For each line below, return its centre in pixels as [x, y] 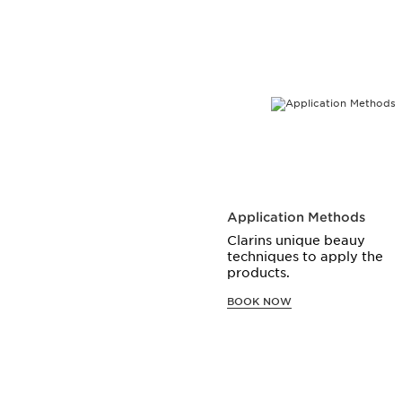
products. [259, 272]
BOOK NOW [260, 301]
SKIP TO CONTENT [172, 35]
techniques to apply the [306, 256]
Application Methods [297, 217]
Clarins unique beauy [297, 240]
